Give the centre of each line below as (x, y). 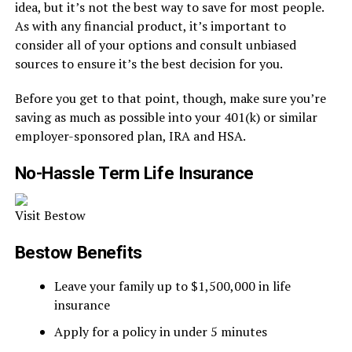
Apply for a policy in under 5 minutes (160, 332)
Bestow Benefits (78, 252)
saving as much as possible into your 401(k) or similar (166, 117)
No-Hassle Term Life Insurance (134, 173)
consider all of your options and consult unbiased (155, 45)
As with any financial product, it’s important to (150, 26)
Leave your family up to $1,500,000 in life (172, 286)
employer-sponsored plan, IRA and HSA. (130, 136)
